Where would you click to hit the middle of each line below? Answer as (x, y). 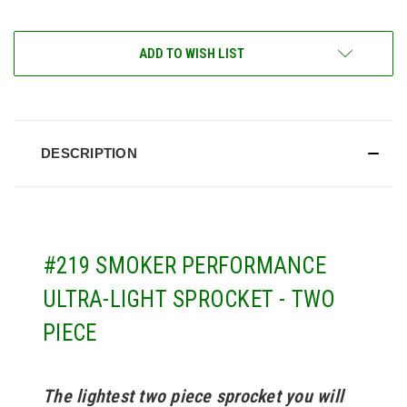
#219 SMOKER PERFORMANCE (184, 265)
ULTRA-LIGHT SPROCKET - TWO (189, 299)
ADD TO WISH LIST (192, 53)
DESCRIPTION (89, 153)
